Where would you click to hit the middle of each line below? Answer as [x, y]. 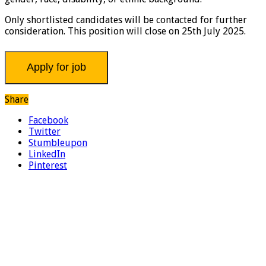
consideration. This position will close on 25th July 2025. [125, 31]
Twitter [45, 132]
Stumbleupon [58, 143]
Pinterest [48, 165]
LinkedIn [47, 154]
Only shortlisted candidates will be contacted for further [126, 20]
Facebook [48, 120]
